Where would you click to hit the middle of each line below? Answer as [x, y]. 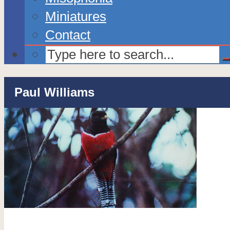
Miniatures [76, 16]
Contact [68, 35]
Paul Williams [54, 92]
